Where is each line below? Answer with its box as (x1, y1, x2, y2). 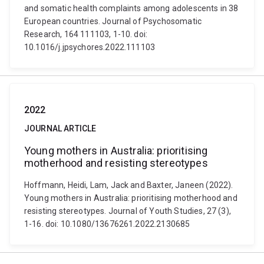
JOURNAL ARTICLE (24, 124, 97, 133)
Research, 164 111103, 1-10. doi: (24, 29, 148, 39)
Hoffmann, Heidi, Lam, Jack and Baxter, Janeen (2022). (24, 180, 233, 190)
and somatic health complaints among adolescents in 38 (24, 4, 239, 13)
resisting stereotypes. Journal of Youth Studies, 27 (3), (24, 206, 231, 216)
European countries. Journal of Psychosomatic (24, 16, 202, 26)
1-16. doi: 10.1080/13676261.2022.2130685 (24, 219, 190, 229)
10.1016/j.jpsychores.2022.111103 (24, 42, 156, 52)
